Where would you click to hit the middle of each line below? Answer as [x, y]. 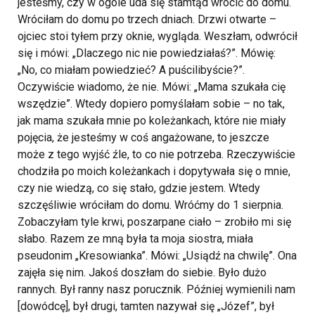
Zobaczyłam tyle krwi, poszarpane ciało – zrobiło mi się [154, 222]
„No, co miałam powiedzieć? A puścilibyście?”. [131, 70]
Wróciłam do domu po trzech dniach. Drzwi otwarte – [147, 20]
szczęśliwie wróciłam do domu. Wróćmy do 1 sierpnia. [150, 205]
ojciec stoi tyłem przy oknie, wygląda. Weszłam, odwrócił [157, 37]
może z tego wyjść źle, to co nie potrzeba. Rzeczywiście [156, 155]
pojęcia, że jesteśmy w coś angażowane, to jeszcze [143, 138]
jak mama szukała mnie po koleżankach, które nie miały [152, 121]
